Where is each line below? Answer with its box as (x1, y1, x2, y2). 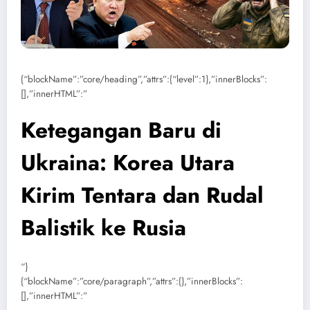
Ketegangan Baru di (21, 113, 221, 146)
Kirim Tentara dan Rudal (21, 179, 264, 211)
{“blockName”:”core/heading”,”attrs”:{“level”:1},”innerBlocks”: (21, 72, 267, 86)
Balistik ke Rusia (21, 211, 186, 244)
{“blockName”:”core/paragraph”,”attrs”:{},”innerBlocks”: (21, 275, 243, 289)
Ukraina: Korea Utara (21, 146, 235, 179)
